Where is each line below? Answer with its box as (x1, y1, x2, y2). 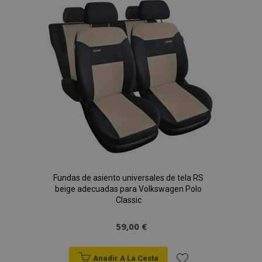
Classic (115, 195, 142, 205)
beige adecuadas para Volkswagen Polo (55, 184, 202, 194)
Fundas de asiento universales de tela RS (53, 173, 204, 182)
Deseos (171, 40, 212, 54)
